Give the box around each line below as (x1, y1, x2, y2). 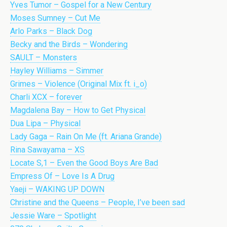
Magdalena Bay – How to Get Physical (10, 105, 145, 115)
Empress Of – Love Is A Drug (10, 171, 115, 181)
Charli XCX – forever (10, 92, 82, 102)
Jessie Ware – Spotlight (10, 211, 96, 220)
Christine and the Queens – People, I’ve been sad (10, 198, 185, 207)
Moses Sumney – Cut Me (10, 13, 100, 23)
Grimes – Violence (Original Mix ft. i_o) (10, 79, 147, 89)
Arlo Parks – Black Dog (10, 26, 92, 36)
